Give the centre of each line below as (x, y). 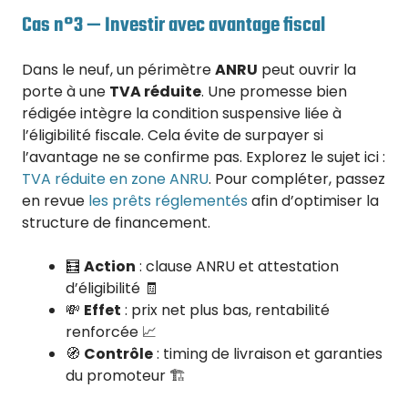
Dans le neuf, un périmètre (118, 69)
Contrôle (118, 353)
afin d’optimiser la (313, 200)
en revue (55, 200)
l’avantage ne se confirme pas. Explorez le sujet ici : (204, 157)
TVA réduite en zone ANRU (115, 178)
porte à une (66, 91)
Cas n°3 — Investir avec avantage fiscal (173, 26)
